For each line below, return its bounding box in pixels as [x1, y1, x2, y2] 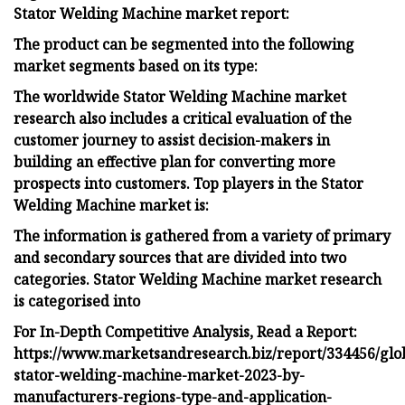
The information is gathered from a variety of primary [14, 225, 391, 246]
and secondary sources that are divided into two [14, 247, 346, 268]
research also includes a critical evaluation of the [14, 108, 352, 128]
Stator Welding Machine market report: [14, 3, 289, 24]
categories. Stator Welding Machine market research [14, 268, 381, 289]
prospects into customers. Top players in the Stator [14, 173, 363, 193]
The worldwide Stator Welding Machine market [14, 86, 346, 107]
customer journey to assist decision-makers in [14, 129, 330, 150]
